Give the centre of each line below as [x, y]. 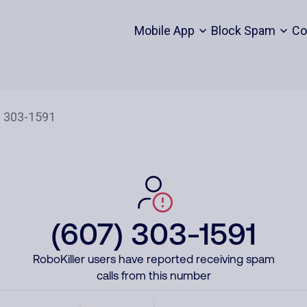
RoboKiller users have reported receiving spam [153, 259]
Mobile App [164, 30]
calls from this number [153, 275]
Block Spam [243, 30]
